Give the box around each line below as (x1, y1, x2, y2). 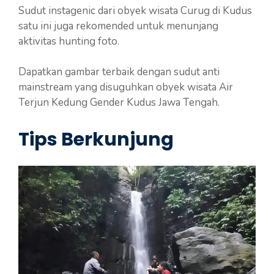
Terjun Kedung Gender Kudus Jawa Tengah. (18, 95, 220, 110)
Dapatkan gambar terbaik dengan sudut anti (18, 65, 220, 80)
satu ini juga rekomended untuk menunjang (18, 18, 218, 33)
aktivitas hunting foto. (18, 34, 119, 48)
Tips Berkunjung (18, 126, 174, 152)
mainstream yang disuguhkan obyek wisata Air (18, 80, 233, 95)
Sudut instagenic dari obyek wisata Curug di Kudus (18, 3, 252, 18)
